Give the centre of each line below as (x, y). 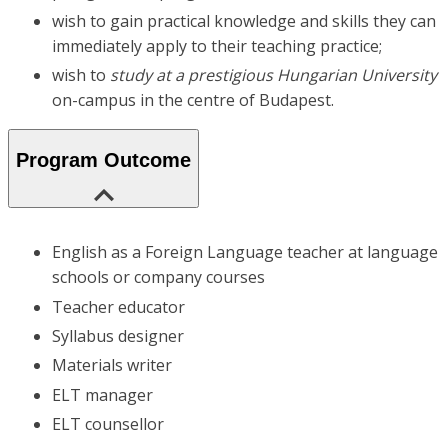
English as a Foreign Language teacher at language (245, 252)
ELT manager (102, 394)
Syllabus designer (118, 335)
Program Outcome (103, 159)
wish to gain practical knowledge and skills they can (244, 20)
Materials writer (112, 365)
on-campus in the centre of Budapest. (193, 99)
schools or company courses (158, 277)
